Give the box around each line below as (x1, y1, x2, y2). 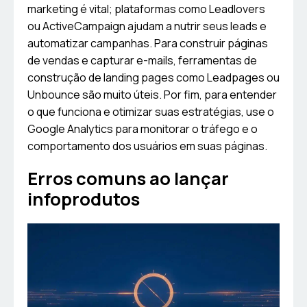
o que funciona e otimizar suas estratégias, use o (27, 104, 274, 120)
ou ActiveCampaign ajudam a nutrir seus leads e (27, 19, 267, 34)
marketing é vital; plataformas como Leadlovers (27, 1, 265, 17)
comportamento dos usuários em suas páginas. (27, 138, 267, 154)
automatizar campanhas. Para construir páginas (27, 36, 268, 51)
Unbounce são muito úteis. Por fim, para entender (27, 87, 277, 103)
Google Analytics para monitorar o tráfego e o (27, 121, 258, 137)
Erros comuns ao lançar (27, 167, 229, 191)
